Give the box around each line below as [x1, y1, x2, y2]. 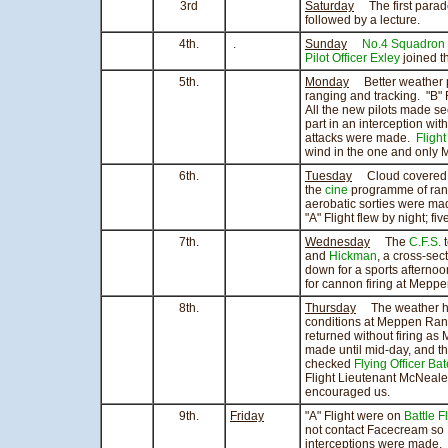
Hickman [329, 249, 377, 263]
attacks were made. [305, 131, 416, 145]
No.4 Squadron [362, 37, 445, 51]
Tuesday [305, 169, 352, 183]
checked [305, 357, 354, 371]
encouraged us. [305, 385, 390, 399]
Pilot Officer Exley [305, 51, 400, 65]
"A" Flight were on [305, 409, 404, 423]
